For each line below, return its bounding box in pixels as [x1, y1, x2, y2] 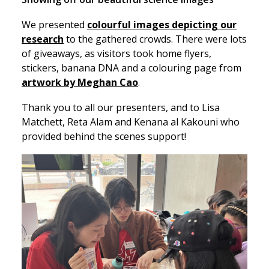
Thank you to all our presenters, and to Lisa [22, 101, 220, 114]
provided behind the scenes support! [22, 130, 189, 143]
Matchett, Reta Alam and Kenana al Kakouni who [22, 115, 240, 128]
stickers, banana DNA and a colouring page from [22, 61, 241, 74]
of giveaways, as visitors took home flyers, [22, 47, 211, 60]
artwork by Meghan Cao [22, 76, 138, 89]
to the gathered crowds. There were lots [64, 32, 247, 46]
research [22, 32, 64, 46]
